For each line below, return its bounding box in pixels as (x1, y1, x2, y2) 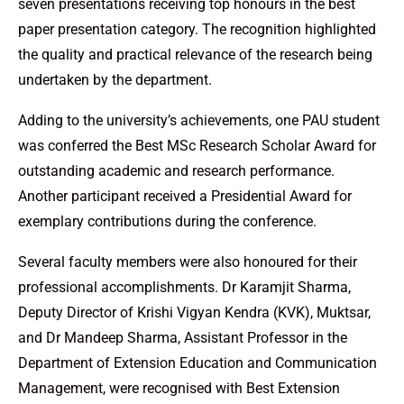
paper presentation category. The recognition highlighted (18, 21, 376, 39)
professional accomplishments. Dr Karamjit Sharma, (18, 279, 351, 297)
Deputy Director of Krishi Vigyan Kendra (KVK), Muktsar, (18, 304, 371, 322)
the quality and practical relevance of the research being (18, 46, 372, 64)
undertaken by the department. (18, 71, 212, 89)
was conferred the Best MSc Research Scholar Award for (18, 137, 376, 155)
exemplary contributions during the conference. (18, 213, 317, 231)
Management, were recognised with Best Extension (18, 380, 340, 398)
